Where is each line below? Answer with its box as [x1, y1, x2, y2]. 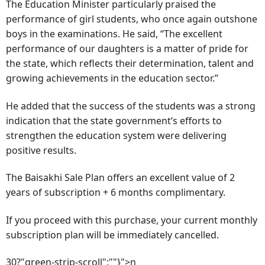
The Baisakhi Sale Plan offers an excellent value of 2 [6, 171, 235, 185]
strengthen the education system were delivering [6, 128, 227, 142]
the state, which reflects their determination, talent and [6, 57, 254, 70]
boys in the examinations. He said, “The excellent [6, 27, 222, 41]
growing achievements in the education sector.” [6, 72, 218, 85]
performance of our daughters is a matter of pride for [6, 42, 248, 56]
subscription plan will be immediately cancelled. [6, 228, 219, 241]
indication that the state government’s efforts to [6, 114, 222, 127]
